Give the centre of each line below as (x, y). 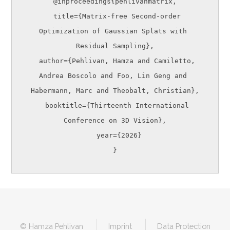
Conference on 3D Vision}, (115, 120)
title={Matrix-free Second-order (49, 16)
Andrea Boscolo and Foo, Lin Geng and (113, 75)
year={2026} (92, 135)
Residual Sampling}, (115, 46)
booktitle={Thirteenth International (41, 105)
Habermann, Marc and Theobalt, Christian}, (115, 90)
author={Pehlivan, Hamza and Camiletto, (35, 61)
